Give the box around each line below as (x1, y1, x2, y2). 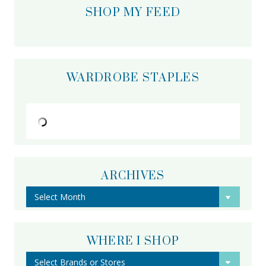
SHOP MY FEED (85, 5, 181, 20)
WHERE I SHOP (86, 233, 180, 249)
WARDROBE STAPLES (66, 70, 199, 85)
